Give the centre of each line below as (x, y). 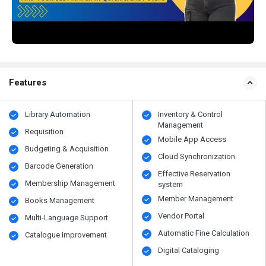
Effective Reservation (194, 174)
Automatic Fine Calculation (204, 233)
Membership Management (70, 183)
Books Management (60, 201)
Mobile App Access (192, 140)
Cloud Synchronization (197, 157)
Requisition (45, 132)
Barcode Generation (59, 166)
